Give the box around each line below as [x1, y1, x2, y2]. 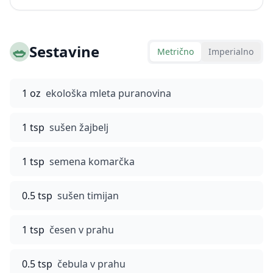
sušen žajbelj [49, 121, 108, 134]
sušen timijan [57, 189, 119, 202]
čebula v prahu [57, 257, 126, 271]
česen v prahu [49, 223, 114, 236]
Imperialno [208, 46, 253, 57]
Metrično [157, 46, 194, 57]
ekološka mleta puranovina [46, 87, 171, 100]
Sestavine [29, 41, 99, 62]
